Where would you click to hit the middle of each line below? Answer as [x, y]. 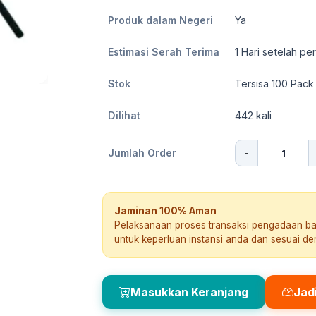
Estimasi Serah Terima [164, 52]
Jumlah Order [142, 153]
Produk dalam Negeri [160, 20]
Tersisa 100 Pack [274, 84]
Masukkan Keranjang [189, 292]
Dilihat [124, 115]
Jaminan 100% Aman [165, 211]
